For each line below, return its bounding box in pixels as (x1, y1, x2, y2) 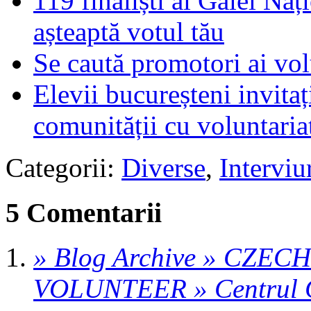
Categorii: (6, 153, 121, 183)
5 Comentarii (6, 196, 162, 228)
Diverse (121, 153, 205, 183)
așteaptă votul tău (33, 17, 224, 47)
